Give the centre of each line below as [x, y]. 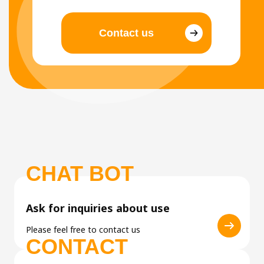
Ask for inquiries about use [98, 208]
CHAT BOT [80, 174]
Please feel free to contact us [83, 230]
